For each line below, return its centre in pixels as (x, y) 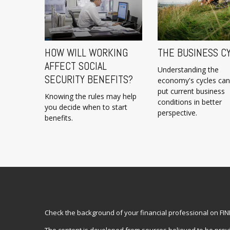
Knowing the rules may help (91, 97)
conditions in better (190, 102)
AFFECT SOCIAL (76, 66)
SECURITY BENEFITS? (89, 80)
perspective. (177, 113)
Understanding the (188, 70)
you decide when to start (86, 107)
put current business (191, 91)
